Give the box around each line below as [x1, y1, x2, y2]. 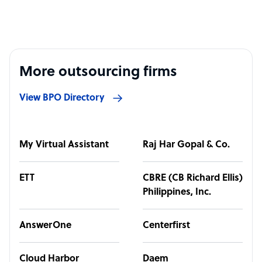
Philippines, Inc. [143, 187, 211, 198]
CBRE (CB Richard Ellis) [143, 173, 243, 184]
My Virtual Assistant [19, 140, 109, 150]
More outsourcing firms [19, 65, 177, 80]
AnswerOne [19, 220, 71, 231]
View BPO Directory [19, 93, 105, 104]
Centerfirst [143, 220, 190, 231]
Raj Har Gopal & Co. [143, 140, 230, 150]
